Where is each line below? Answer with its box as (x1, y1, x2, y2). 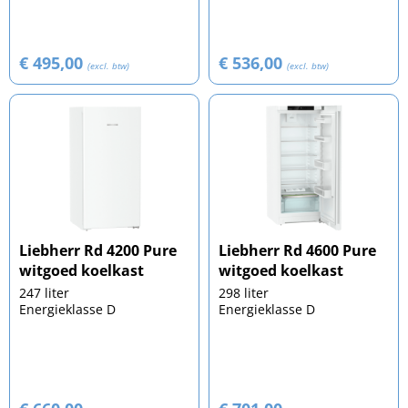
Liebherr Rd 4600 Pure (219, 240, 376, 260)
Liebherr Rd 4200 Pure (19, 240, 177, 260)
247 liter (19, 283, 69, 301)
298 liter (219, 283, 269, 301)
